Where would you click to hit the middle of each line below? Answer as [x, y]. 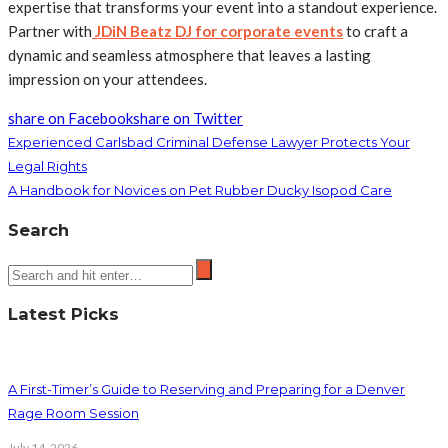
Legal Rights [47, 166]
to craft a [375, 31]
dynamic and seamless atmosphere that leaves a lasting [189, 55]
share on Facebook [70, 118]
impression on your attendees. [107, 79]
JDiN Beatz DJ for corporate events [219, 31]
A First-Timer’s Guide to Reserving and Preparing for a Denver [206, 389]
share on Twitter [188, 118]
